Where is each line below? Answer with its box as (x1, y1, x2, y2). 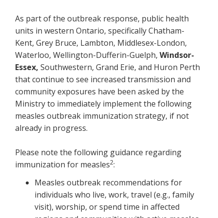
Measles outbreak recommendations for (35, 177, 182, 188)
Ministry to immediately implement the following (15, 98, 192, 109)
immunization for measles (15, 159, 110, 170)
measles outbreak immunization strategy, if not (15, 110, 189, 121)
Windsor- (160, 49, 194, 60)
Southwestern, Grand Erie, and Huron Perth (38, 61, 200, 73)
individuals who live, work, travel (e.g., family (35, 189, 194, 200)
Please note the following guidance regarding (15, 146, 182, 158)
